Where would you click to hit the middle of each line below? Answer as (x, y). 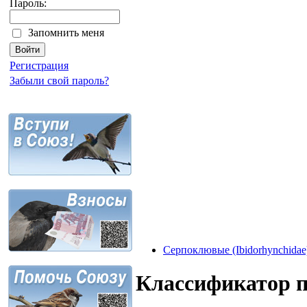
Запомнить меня (66, 33)
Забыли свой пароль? (59, 81)
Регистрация (39, 65)
